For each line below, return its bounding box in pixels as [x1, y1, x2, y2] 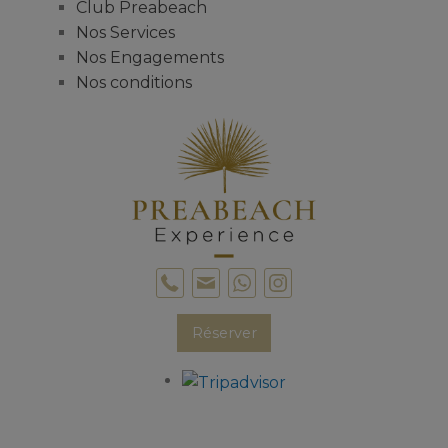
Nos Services [76, 23, 175, 43]
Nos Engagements [76, 48, 224, 68]
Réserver [191, 323, 257, 342]
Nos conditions [76, 73, 192, 93]
